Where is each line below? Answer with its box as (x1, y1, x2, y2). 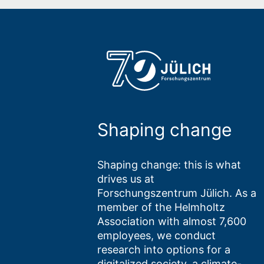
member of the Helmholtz (97, 201, 225, 214)
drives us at (97, 173, 154, 186)
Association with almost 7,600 (97, 215, 246, 228)
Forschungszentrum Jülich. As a (97, 187, 256, 200)
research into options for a (97, 243, 230, 256)
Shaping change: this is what (97, 159, 241, 171)
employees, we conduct (97, 229, 216, 242)
